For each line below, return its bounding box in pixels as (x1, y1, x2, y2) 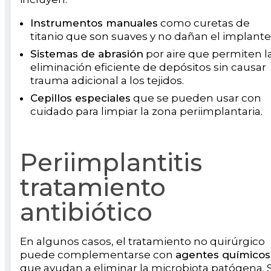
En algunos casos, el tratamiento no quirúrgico (20, 235, 265, 248)
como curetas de (158, 17, 250, 30)
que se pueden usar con (131, 92, 261, 105)
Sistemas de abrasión (30, 48, 143, 60)
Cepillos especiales (30, 92, 131, 105)
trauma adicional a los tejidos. (30, 74, 184, 87)
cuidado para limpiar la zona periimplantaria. (30, 105, 263, 118)
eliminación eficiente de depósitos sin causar (30, 61, 266, 74)
